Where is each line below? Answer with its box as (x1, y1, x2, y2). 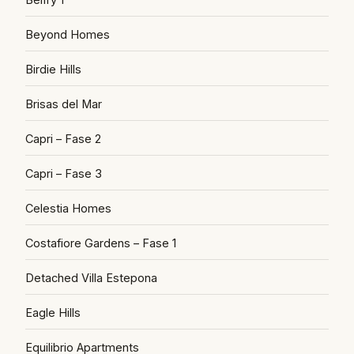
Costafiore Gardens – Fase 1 (25, 236, 176, 250)
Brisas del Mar (25, 97, 102, 111)
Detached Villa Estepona (25, 271, 157, 284)
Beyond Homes (25, 28, 110, 41)
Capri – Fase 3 (25, 167, 102, 180)
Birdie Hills (25, 62, 81, 76)
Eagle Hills (25, 306, 81, 319)
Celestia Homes (25, 201, 111, 215)
